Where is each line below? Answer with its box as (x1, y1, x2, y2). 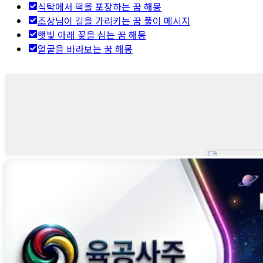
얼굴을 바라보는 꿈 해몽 (38, 41, 133, 56)
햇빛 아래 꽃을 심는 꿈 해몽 (38, 27, 146, 42)
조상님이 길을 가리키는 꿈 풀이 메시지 (38, 13, 190, 28)
